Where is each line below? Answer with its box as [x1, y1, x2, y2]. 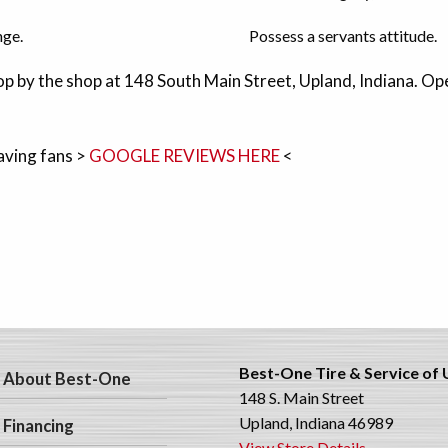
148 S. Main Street [238, 387, 364, 407]
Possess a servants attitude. [249, 25, 437, 45]
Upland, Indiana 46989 [238, 412, 393, 432]
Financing [3, 416, 74, 437]
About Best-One [3, 368, 131, 389]
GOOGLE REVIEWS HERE [89, 144, 283, 166]
